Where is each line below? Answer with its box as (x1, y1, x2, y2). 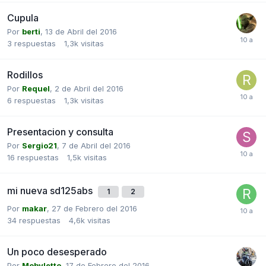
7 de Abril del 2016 (62, 140, 131, 150)
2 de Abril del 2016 (55, 83, 123, 93)
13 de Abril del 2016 (45, 26, 117, 36)
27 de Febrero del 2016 (52, 203, 137, 213)
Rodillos (7, 68, 43, 81)
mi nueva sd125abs (7, 184, 95, 197)
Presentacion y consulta (7, 125, 113, 138)
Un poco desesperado (7, 245, 107, 258)
